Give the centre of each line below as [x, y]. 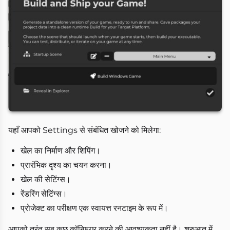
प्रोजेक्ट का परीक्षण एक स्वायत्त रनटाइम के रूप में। [94, 208]
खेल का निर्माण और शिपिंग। [61, 151]
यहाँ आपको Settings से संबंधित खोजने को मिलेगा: [84, 130]
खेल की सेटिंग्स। [46, 180]
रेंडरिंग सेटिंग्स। [44, 194]
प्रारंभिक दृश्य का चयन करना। [66, 165]
